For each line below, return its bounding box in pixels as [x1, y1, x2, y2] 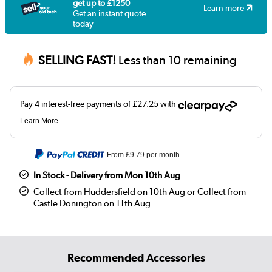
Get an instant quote [73, 8, 146, 18]
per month [144, 151, 180, 160]
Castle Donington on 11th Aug [33, 198, 151, 209]
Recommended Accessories [67, 251, 205, 265]
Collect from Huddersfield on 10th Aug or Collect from [33, 186, 246, 198]
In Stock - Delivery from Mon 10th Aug [33, 170, 181, 182]
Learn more [203, 3, 246, 13]
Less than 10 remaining [116, 53, 237, 68]
